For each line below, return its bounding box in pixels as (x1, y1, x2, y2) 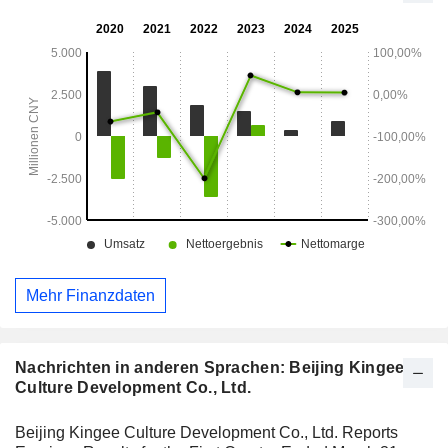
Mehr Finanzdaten (26, 286, 155, 304)
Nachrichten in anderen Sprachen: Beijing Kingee (15, 359, 405, 377)
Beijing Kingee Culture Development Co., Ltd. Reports (15, 424, 398, 442)
